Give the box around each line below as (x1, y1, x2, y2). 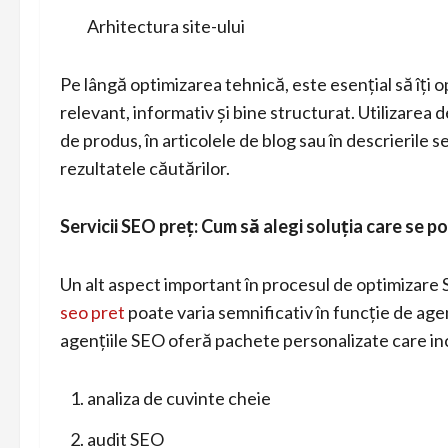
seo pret (60, 300, 125, 323)
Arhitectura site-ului (87, 14, 245, 37)
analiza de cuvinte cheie (87, 386, 271, 409)
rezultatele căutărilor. (60, 156, 230, 179)
